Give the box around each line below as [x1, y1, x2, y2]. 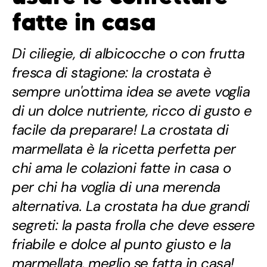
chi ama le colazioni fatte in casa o [12, 159, 231, 178]
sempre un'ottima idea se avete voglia [12, 82, 250, 101]
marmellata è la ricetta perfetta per [12, 139, 236, 159]
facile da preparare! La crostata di [12, 120, 229, 139]
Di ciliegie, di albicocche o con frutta [12, 44, 245, 63]
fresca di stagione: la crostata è [12, 63, 212, 82]
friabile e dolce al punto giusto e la [12, 235, 231, 254]
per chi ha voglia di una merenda [12, 178, 221, 197]
